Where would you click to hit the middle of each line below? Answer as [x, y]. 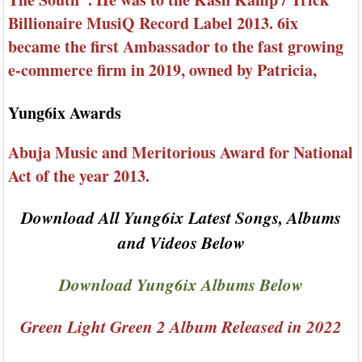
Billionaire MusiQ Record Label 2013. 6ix [153, 23]
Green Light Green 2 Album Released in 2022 [181, 327]
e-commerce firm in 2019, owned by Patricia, [162, 70]
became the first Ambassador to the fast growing [176, 47]
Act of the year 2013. [79, 176]
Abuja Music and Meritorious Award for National [181, 153]
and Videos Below [181, 243]
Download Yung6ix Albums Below [181, 285]
